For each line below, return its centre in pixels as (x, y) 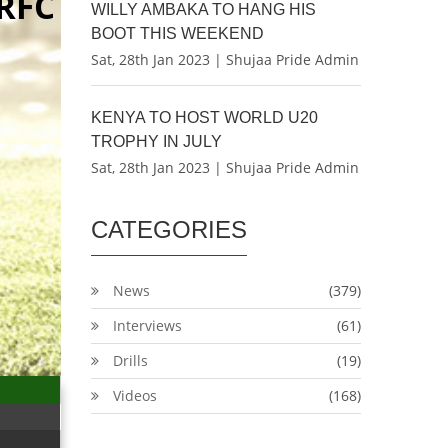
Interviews (147, 325)
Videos (135, 395)
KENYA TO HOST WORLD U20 (204, 117)
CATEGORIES (169, 229)
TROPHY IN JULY (156, 141)
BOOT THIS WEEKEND (177, 33)
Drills (130, 360)
